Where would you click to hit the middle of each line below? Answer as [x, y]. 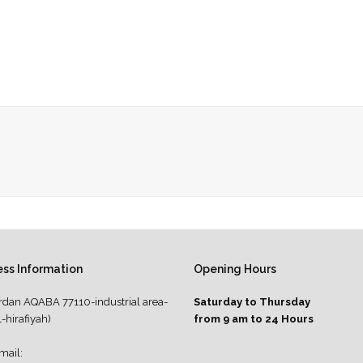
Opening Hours [235, 269]
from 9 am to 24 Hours [254, 319]
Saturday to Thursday [252, 302]
